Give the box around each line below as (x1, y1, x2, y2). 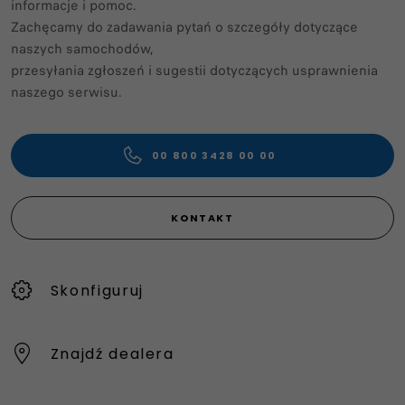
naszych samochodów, (11, 38, 154, 59)
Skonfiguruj (50, 279, 144, 301)
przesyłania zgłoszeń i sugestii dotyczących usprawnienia (11, 60, 378, 80)
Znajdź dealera (50, 343, 174, 364)
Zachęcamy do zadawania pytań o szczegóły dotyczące (11, 16, 358, 37)
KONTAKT (171, 211, 234, 225)
